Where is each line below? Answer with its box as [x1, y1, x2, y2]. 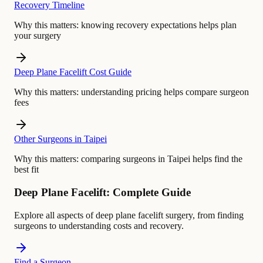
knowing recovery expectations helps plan [81, 20, 237, 31]
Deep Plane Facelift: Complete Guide [14, 186, 191, 198]
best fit [14, 164, 39, 175]
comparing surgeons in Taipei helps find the [81, 154, 242, 164]
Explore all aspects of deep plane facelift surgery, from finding [14, 210, 244, 220]
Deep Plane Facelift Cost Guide [14, 67, 131, 77]
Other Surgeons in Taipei [14, 134, 107, 144]
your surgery [14, 31, 61, 41]
